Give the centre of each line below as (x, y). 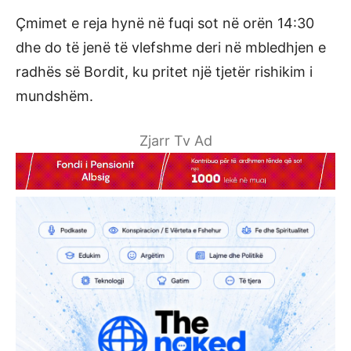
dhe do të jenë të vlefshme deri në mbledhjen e (171, 48)
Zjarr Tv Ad (175, 141)
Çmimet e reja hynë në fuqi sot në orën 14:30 (165, 24)
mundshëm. (54, 96)
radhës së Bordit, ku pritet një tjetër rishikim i (164, 72)
